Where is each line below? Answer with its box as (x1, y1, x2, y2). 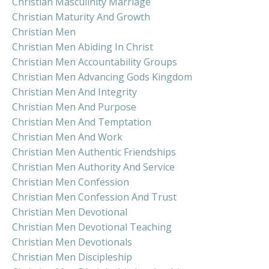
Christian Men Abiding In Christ (12, 40, 153, 53)
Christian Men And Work (12, 130, 122, 144)
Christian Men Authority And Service (12, 160, 175, 174)
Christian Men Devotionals (12, 235, 132, 249)
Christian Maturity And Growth (12, 10, 150, 23)
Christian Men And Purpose (12, 100, 136, 113)
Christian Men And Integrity (12, 85, 137, 98)
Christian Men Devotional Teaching (12, 220, 172, 234)
